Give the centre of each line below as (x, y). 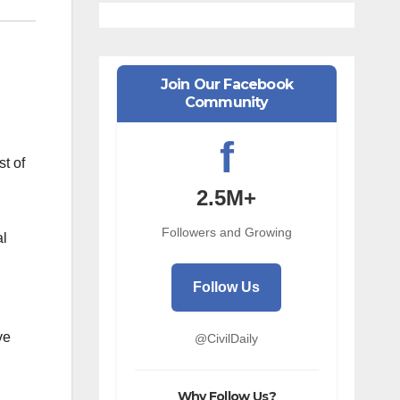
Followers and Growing (226, 232)
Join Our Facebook (226, 84)
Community (226, 102)
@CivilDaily (227, 338)
